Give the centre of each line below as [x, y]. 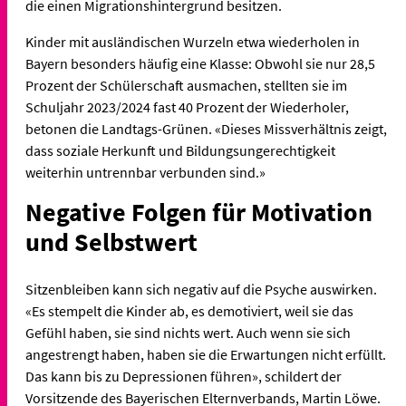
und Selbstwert [114, 242]
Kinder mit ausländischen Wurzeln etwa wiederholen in [193, 42]
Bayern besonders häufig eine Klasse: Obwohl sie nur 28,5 [200, 64]
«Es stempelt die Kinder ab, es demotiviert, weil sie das [189, 311]
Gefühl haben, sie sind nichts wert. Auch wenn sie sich [188, 333]
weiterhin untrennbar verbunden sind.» [147, 173]
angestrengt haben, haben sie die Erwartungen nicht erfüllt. [206, 355]
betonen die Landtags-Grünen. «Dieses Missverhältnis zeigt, [206, 129]
